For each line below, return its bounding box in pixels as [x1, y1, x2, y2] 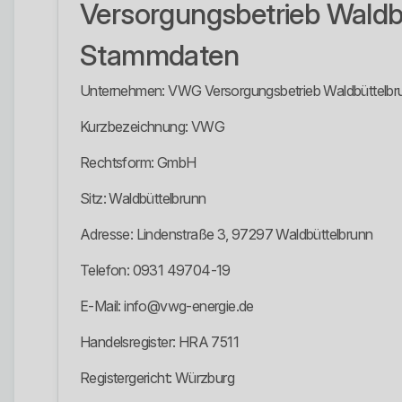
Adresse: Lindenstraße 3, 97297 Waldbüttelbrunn [80, 225, 373, 244]
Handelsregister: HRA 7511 [80, 333, 239, 352]
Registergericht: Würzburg [80, 369, 234, 388]
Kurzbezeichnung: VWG [80, 118, 224, 136]
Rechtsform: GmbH [80, 153, 197, 172]
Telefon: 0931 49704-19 [80, 261, 231, 280]
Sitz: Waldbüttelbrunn [80, 189, 206, 208]
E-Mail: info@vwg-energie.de [80, 297, 254, 316]
